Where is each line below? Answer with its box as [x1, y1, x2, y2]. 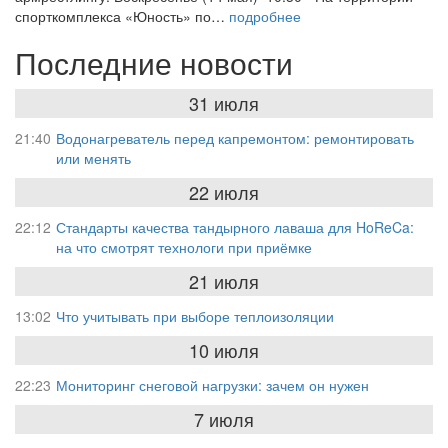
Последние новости [15, 40, 293, 84]
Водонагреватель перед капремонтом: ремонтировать [56, 127, 414, 148]
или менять [56, 147, 131, 168]
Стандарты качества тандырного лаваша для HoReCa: [56, 216, 414, 237]
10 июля [189, 336, 259, 363]
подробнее [229, 5, 301, 26]
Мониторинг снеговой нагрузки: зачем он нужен [56, 374, 369, 395]
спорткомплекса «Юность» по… [15, 5, 229, 26]
